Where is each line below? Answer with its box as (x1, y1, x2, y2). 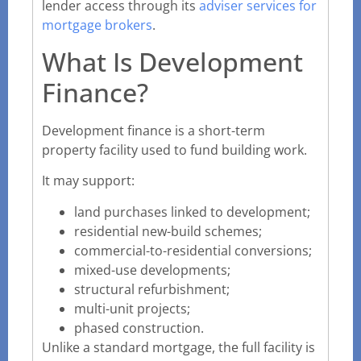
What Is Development (42, 44, 303, 79)
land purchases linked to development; (74, 202, 310, 221)
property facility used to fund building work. (42, 140, 307, 159)
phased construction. (74, 318, 204, 337)
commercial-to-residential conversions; (74, 241, 312, 259)
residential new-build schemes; (74, 222, 262, 240)
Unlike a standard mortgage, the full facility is (42, 338, 315, 356)
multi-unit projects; (74, 299, 190, 317)
